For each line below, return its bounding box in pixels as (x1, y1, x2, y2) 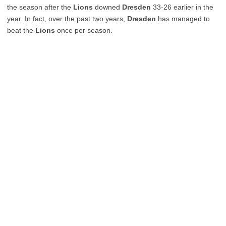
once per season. (55, 26, 112, 34)
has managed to (156, 15, 210, 23)
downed (93, 3, 122, 11)
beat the (7, 26, 35, 34)
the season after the (7, 3, 73, 11)
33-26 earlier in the (151, 3, 213, 11)
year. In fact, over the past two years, (7, 15, 127, 23)
